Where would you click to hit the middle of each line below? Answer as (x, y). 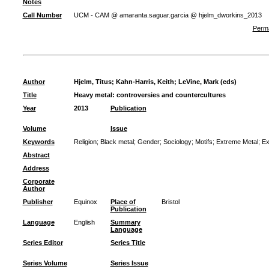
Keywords (38, 142)
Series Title (128, 243)
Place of (123, 202)
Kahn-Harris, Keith (145, 82)
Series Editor (43, 243)
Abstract (36, 155)
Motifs (204, 142)
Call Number (42, 15)
